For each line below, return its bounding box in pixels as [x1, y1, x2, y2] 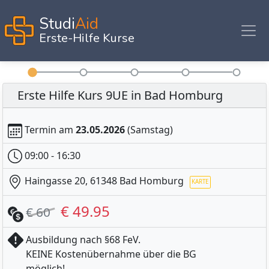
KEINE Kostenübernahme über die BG [26, 247, 196, 261]
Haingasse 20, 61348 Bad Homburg [22, 174, 186, 188]
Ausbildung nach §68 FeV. [26, 233, 141, 247]
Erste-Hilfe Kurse [39, 30, 134, 46]
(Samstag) [125, 123, 173, 136]
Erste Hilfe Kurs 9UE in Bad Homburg [17, 87, 223, 103]
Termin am [22, 123, 76, 136]
